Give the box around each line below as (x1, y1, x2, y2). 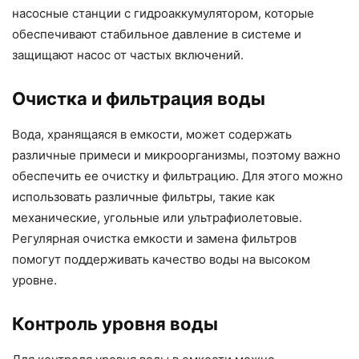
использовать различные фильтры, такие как (12, 189, 275, 205)
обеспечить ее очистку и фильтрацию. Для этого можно (12, 168, 343, 184)
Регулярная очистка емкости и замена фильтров (12, 231, 296, 247)
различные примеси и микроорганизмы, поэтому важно (12, 147, 341, 163)
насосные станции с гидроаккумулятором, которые (12, 6, 314, 22)
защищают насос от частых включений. (12, 47, 244, 63)
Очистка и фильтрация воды (12, 88, 265, 110)
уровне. (12, 272, 57, 288)
